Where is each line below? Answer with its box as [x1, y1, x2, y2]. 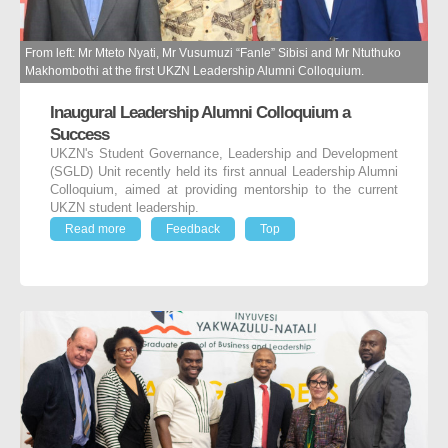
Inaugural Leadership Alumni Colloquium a [50, 101, 350, 122]
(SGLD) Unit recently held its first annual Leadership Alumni [50, 164, 398, 179]
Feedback [166, 221, 220, 236]
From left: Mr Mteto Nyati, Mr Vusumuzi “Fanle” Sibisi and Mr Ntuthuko [25, 45, 401, 60]
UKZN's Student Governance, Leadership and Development [50, 146, 398, 161]
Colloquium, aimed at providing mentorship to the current [50, 182, 398, 197]
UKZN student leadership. [50, 200, 199, 215]
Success [50, 123, 109, 144]
